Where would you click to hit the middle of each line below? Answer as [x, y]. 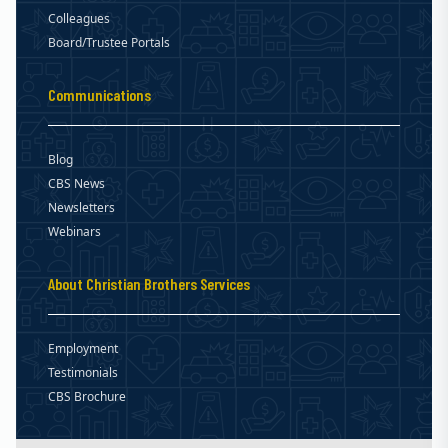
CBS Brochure [87, 397]
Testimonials [83, 373]
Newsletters [81, 208]
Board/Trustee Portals [109, 43]
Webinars [74, 232]
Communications [99, 95]
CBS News [76, 184]
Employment [83, 349]
